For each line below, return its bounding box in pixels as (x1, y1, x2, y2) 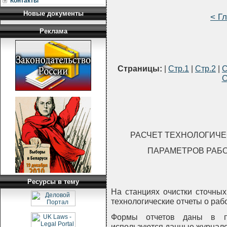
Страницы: (118, 64, 162, 73)
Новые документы (23, 10, 84, 17)
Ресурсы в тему (27, 178, 79, 185)
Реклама (39, 27, 67, 35)
